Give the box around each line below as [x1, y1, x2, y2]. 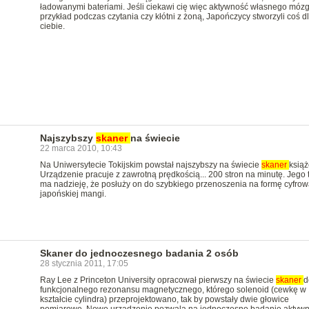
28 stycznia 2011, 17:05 [39, 259, 128, 268]
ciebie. [39, 21, 65, 31]
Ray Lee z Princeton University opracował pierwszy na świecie [39, 275, 276, 285]
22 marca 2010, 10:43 [39, 143, 122, 153]
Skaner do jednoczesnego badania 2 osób [39, 248, 239, 259]
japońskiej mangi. [39, 189, 106, 199]
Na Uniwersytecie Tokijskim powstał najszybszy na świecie [39, 160, 261, 170]
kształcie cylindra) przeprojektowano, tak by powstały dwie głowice [39, 295, 289, 304]
